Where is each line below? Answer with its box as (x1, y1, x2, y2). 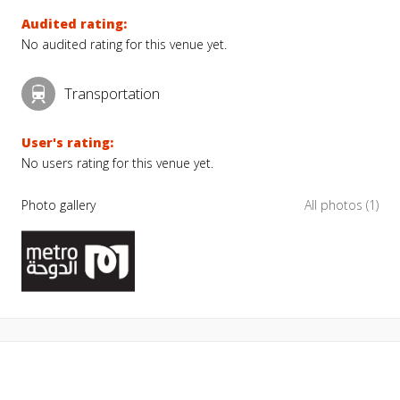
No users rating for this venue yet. (21, 154, 213, 171)
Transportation (64, 83, 160, 104)
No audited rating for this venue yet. (21, 36, 227, 53)
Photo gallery (21, 196, 96, 213)
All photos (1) (304, 196, 379, 213)
